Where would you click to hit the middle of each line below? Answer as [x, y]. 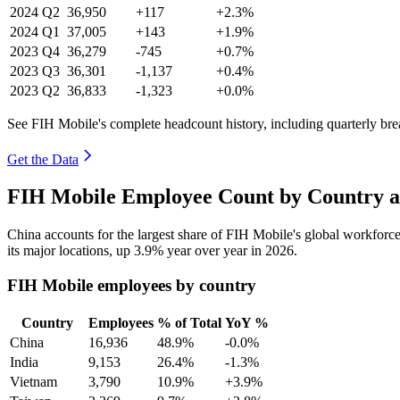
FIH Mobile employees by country [132, 286]
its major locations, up [71, 251]
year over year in [214, 251]
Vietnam [33, 381]
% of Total [189, 322]
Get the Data [43, 159]
